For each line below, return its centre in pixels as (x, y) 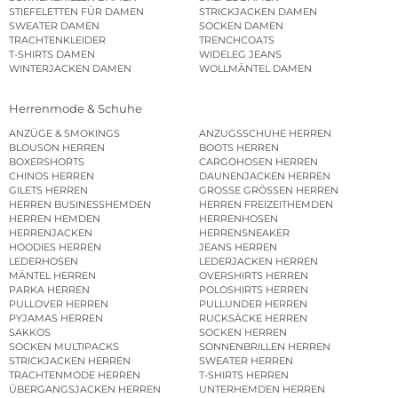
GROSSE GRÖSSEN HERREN (269, 190)
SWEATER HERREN (246, 360)
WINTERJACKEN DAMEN (70, 69)
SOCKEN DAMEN (241, 26)
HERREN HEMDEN (55, 218)
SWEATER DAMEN (54, 26)
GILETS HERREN (48, 190)
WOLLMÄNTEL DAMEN (255, 69)
